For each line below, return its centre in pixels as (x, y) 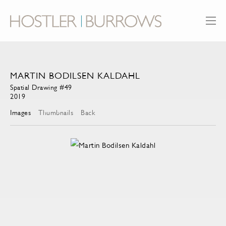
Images (20, 113)
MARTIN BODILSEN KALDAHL (75, 76)
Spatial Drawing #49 (41, 88)
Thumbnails (56, 113)
